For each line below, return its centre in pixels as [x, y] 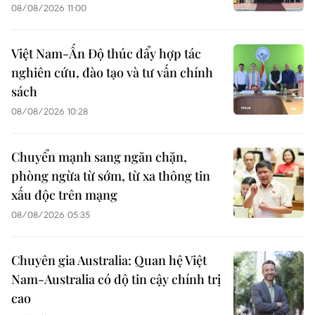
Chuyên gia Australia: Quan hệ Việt [109, 261]
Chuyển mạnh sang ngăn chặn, [99, 157]
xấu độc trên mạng [64, 195]
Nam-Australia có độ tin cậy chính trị [116, 279]
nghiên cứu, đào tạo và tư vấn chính [112, 73]
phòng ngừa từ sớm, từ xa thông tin [111, 176]
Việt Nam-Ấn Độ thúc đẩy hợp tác [106, 54]
